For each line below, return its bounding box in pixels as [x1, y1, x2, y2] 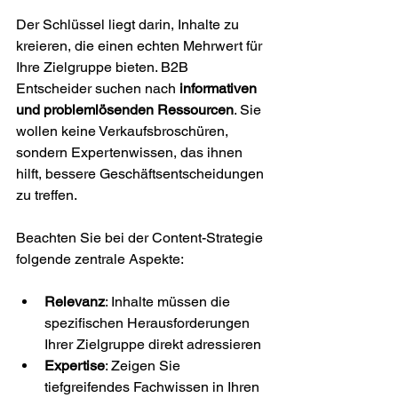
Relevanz [44, 293, 105, 310]
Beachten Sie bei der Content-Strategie [16, 229, 267, 246]
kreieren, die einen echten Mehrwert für [16, 37, 266, 54]
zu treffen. [16, 187, 77, 203]
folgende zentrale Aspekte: [16, 251, 184, 267]
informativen [179, 80, 260, 97]
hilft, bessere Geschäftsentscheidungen [16, 165, 267, 182]
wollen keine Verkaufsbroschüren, [16, 123, 232, 139]
